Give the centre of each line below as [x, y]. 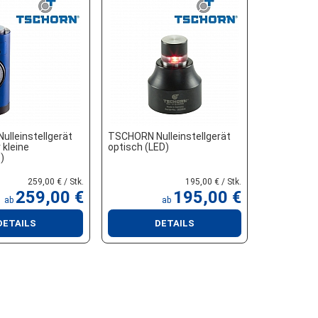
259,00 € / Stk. [55, 182]
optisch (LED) [138, 147]
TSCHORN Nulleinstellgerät [169, 136]
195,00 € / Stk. [213, 182]
